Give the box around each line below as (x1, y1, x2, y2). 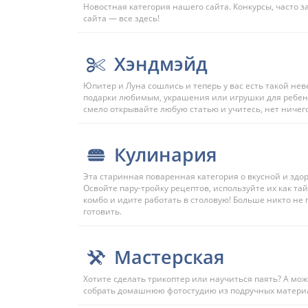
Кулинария (113, 142, 217, 167)
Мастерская (113, 244, 225, 269)
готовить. (83, 206, 122, 217)
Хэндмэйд (113, 51, 208, 76)
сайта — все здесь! (83, 12, 159, 24)
